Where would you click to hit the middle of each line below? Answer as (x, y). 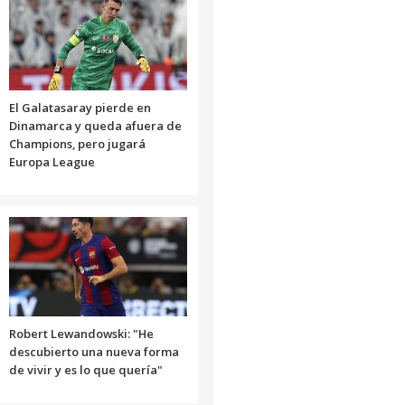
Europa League (52, 161)
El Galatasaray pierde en (80, 107)
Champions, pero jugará (77, 143)
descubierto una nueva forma (94, 351)
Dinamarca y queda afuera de (95, 125)
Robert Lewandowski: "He (81, 333)
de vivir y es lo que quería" (85, 369)
